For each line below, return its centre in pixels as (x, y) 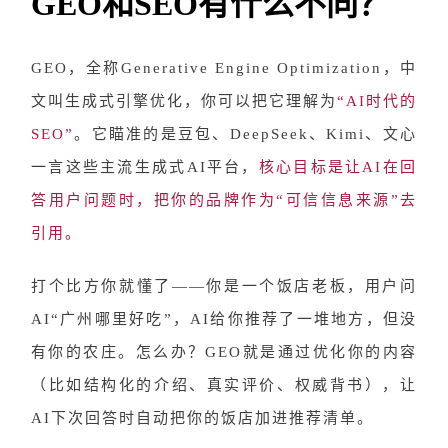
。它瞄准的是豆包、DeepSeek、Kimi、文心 (245, 134)
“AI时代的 (377, 101)
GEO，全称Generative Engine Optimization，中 (224, 68)
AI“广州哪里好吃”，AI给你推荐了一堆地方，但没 (224, 319)
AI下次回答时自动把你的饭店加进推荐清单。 (202, 418)
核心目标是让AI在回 (338, 167)
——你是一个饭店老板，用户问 (294, 286)
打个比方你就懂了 (101, 286)
